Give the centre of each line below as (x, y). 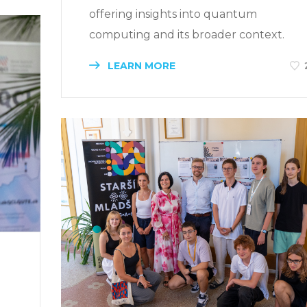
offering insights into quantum (173, 14)
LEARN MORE (140, 65)
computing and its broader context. (187, 34)
